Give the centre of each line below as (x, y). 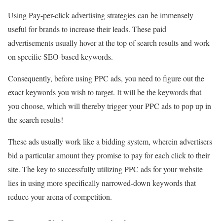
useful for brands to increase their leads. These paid (87, 29)
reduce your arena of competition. (61, 197)
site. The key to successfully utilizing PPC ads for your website (105, 169)
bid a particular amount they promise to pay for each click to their (109, 155)
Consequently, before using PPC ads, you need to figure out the (106, 78)
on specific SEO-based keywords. (62, 57)
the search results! (37, 120)
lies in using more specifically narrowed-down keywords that (102, 183)
